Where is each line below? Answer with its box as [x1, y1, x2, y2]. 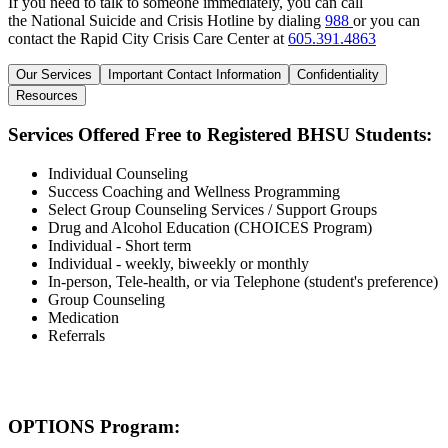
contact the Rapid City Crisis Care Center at [8, 29, 288, 47]
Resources [16, 87, 78, 103]
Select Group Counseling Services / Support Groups [48, 201, 377, 219]
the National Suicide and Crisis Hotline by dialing [8, 11, 325, 29]
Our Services [16, 66, 92, 82]
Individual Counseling [48, 165, 188, 183]
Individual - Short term [48, 237, 191, 255]
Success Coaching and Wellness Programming [48, 183, 340, 201]
